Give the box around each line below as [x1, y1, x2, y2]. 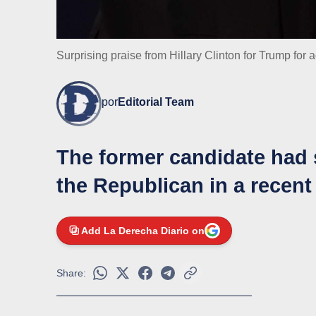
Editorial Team [118, 96, 194, 109]
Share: [56, 267, 86, 279]
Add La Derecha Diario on [81, 225, 205, 237]
